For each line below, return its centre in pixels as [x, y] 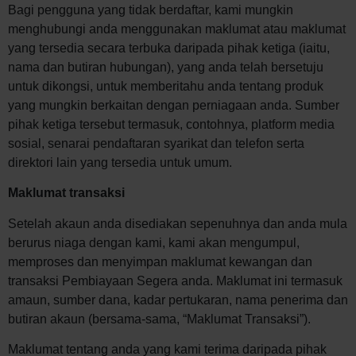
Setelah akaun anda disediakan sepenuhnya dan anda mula [178, 223]
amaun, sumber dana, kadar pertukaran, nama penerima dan [178, 300]
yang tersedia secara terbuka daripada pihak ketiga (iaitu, [169, 48]
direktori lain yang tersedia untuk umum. [120, 162]
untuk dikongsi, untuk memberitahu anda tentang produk [166, 86]
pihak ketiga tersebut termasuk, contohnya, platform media [171, 124]
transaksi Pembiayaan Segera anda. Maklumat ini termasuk [175, 281]
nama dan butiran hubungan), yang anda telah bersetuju [166, 67]
